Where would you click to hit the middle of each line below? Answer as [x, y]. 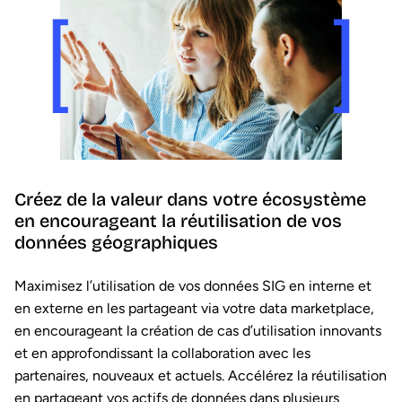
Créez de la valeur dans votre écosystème [190, 200]
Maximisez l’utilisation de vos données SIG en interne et [193, 286]
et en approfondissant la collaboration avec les [162, 354]
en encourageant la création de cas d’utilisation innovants [198, 331]
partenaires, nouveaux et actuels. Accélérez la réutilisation [201, 376]
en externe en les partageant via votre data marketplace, [194, 309]
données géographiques [116, 243]
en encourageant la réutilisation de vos [178, 221]
